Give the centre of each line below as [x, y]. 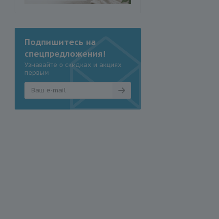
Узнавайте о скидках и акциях [73, 65]
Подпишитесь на [60, 42]
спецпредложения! [65, 54]
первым [37, 72]
